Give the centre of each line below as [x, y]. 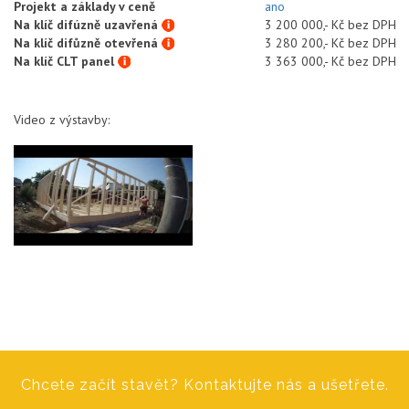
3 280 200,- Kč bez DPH [330, 42]
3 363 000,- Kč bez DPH [330, 61]
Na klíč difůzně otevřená [88, 42]
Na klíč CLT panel [66, 61]
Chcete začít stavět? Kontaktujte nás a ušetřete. [204, 384]
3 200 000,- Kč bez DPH [330, 24]
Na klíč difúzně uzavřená [88, 24]
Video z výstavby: [62, 119]
